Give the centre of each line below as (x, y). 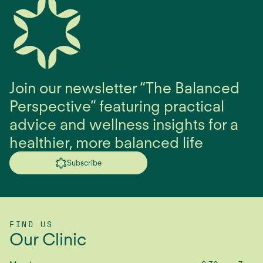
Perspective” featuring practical (117, 106)
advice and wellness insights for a (124, 124)
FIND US (31, 224)
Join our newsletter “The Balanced (125, 88)
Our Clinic (48, 239)
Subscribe (85, 163)
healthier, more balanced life (107, 143)
